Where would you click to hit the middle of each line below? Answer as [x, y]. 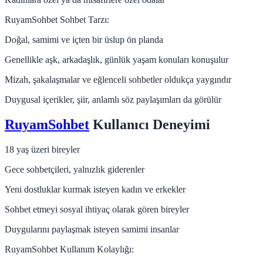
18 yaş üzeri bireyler [42, 149]
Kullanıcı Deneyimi [150, 124]
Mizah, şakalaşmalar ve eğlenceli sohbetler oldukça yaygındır [118, 80]
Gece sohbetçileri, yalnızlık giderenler [75, 169]
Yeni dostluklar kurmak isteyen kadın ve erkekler [95, 189]
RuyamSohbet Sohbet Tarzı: [57, 20]
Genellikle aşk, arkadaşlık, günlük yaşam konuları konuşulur [117, 60]
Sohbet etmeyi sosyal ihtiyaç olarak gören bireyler [97, 209]
